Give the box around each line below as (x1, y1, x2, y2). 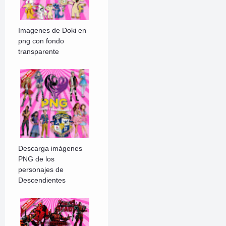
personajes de (18, 165, 64, 174)
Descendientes (18, 176, 66, 185)
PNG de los (18, 155, 55, 163)
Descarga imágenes (18, 144, 83, 153)
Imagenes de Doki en (18, 26, 87, 35)
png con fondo (18, 37, 65, 45)
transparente (18, 47, 60, 56)
